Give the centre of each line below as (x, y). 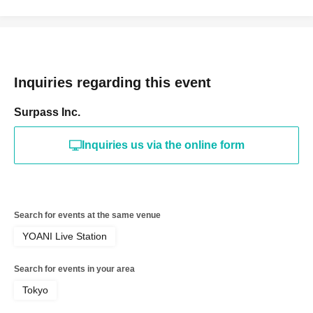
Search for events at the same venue (87, 216)
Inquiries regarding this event (112, 83)
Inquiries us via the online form (163, 145)
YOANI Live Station (65, 236)
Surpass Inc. (47, 112)
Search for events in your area (74, 269)
